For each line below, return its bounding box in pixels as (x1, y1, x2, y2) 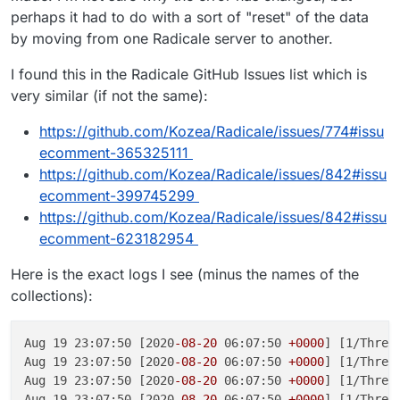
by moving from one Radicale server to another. (11, 29, 333, 47)
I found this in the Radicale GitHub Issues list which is (11, 64, 367, 83)
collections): (11, 286, 93, 304)
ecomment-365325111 (39, 143, 188, 162)
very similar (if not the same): (11, 86, 208, 104)
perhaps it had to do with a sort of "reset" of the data (11, 7, 369, 26)
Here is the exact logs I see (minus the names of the (11, 264, 359, 283)
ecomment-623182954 (39, 229, 194, 247)
